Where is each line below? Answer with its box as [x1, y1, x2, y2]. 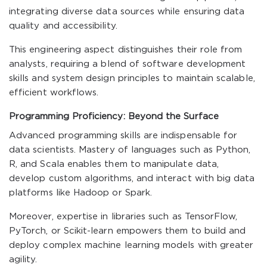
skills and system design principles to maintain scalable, [9, 74, 255, 82]
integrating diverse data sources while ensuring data [9, 8, 245, 15]
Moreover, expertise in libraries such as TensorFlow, [9, 213, 238, 221]
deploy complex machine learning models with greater [9, 241, 254, 249]
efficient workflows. [9, 89, 99, 97]
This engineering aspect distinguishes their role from [9, 46, 243, 54]
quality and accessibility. [9, 22, 117, 30]
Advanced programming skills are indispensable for [9, 132, 238, 139]
